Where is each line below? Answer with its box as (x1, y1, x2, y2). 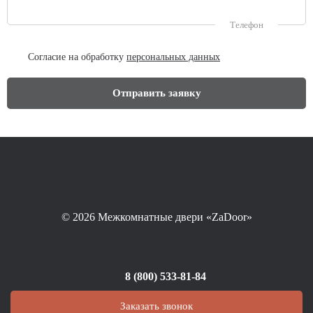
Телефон (230, 20, 263, 31)
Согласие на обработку (28, 52, 126, 63)
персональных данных (126, 52, 220, 63)
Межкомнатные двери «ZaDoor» (94, 211, 252, 224)
